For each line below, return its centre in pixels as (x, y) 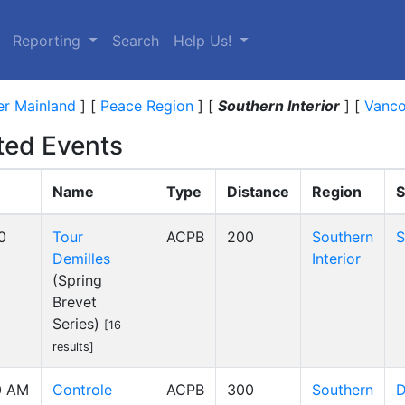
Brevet (75, 302)
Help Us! (205, 40)
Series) (78, 324)
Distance (258, 192)
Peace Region (147, 106)
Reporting (49, 40)
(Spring (77, 280)
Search (136, 40)
